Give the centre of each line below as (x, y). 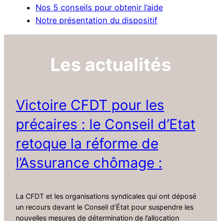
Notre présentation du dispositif (96, 20)
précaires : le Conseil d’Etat (106, 124)
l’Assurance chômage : (89, 163)
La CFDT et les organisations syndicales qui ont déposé (106, 196)
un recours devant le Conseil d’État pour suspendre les (105, 207)
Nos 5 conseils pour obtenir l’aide (99, 7)
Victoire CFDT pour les (90, 105)
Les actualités (110, 64)
